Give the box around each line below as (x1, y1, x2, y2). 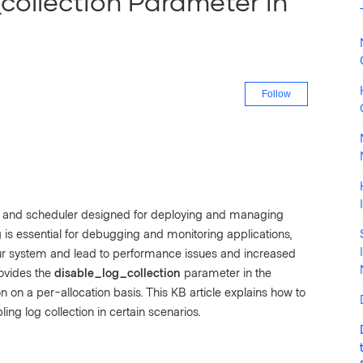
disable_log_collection (54, 265, 181, 280)
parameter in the (181, 265, 271, 280)
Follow (261, 88, 291, 100)
